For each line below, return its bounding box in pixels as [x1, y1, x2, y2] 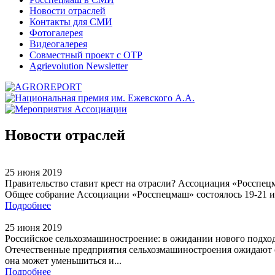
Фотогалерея [29, 28, 83, 38]
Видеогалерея [29, 39, 87, 49]
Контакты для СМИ [29, 17, 112, 27]
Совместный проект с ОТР [29, 50, 142, 60]
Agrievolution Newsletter [29, 61, 128, 71]
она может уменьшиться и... [5, 255, 122, 266]
